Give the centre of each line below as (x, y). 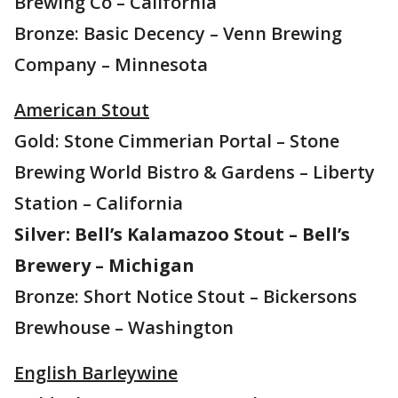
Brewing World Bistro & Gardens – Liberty (195, 172)
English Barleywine (96, 373)
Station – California (99, 203)
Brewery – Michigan (104, 265)
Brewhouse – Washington (124, 327)
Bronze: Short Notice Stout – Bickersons (186, 296)
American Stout (82, 110)
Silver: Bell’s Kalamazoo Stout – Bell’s (182, 234)
